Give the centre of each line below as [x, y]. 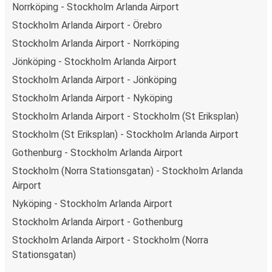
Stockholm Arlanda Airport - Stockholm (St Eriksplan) [125, 116]
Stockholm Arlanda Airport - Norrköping [96, 43]
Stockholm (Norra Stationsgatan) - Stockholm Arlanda [127, 171]
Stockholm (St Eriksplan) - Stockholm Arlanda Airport [125, 134]
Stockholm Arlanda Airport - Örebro [87, 25]
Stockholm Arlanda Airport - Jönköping [94, 80]
